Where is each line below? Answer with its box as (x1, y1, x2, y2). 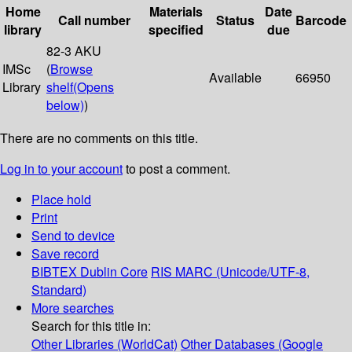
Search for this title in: (31, 317, 151, 335)
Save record (31, 244, 99, 263)
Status (216, 11, 255, 30)
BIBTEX (31, 262, 77, 281)
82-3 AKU (46, 42, 101, 60)
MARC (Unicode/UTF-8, (175, 262, 310, 281)
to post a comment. (123, 159, 230, 178)
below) (46, 96, 84, 115)
